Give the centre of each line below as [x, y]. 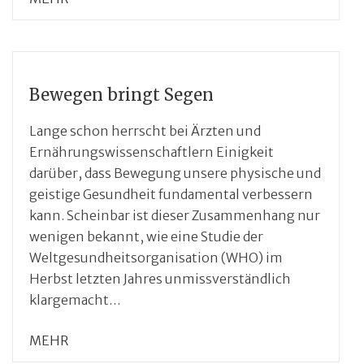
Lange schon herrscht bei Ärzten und [145, 130]
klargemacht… [75, 299]
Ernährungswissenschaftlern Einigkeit [152, 152]
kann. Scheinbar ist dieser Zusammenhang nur [175, 215]
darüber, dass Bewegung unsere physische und [175, 173]
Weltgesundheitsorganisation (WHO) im [156, 257]
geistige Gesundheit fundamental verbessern [171, 194]
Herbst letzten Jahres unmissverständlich [160, 278]
